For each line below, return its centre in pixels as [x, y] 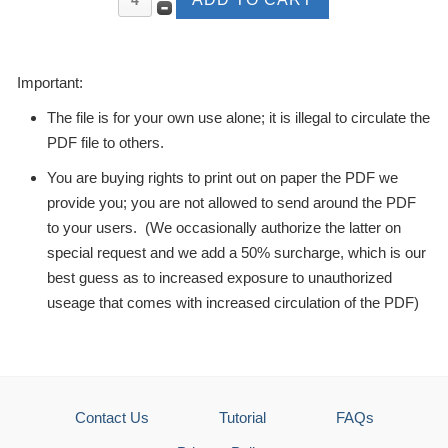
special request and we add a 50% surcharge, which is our [236, 252]
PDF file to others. [105, 142]
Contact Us [111, 417]
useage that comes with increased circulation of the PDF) [232, 302]
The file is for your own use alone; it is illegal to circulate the [238, 117]
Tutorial [242, 417]
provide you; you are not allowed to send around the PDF [231, 202]
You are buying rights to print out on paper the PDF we [222, 177]
